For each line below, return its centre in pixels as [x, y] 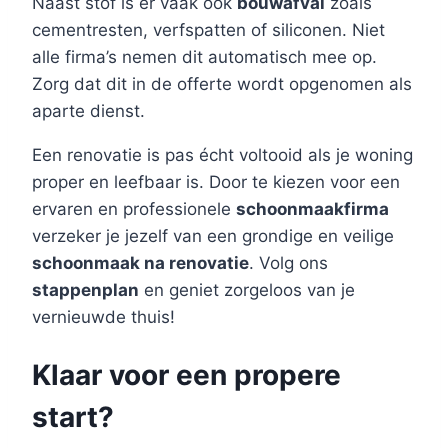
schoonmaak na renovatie [140, 262]
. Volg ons [288, 262]
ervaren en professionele [134, 208]
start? [73, 417]
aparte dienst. [88, 110]
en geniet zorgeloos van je [247, 289]
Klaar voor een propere [186, 375]
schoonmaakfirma [312, 208]
